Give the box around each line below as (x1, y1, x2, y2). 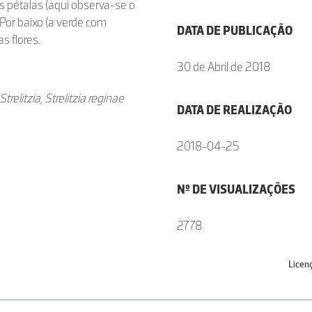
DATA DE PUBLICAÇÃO (177, 23, 292, 38)
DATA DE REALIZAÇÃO (177, 102, 292, 118)
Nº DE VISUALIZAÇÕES (177, 182, 295, 197)
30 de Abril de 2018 (177, 59, 270, 75)
